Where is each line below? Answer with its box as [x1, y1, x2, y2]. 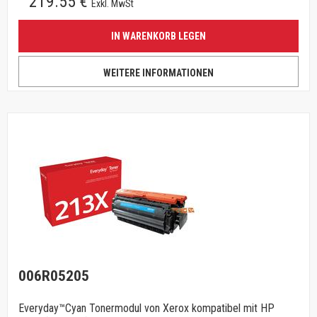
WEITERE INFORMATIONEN [103, 67, 214, 79]
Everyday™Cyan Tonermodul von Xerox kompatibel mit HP [18, 301, 275, 315]
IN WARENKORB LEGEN [111, 30, 206, 42]
